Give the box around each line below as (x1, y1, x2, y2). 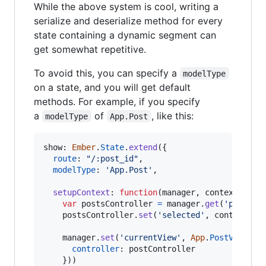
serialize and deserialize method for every (34, 14, 223, 27)
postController (129, 243, 195, 254)
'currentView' (119, 232, 181, 242)
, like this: (151, 109, 194, 122)
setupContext (53, 187, 110, 197)
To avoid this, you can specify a (34, 66, 180, 79)
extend (129, 142, 157, 152)
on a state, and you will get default (34, 81, 191, 93)
